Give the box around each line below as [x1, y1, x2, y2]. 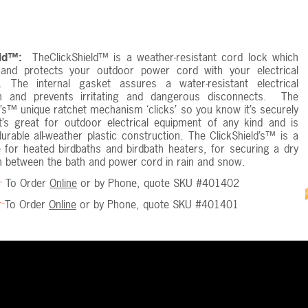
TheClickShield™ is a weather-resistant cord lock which [22, 49, 298, 65]
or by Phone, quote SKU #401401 [76, 196, 239, 212]
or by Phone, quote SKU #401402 [77, 175, 239, 190]
